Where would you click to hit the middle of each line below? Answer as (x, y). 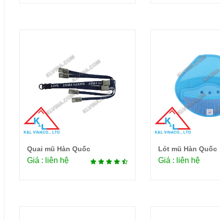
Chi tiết (87, 151)
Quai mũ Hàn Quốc (59, 149)
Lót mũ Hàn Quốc (187, 149)
